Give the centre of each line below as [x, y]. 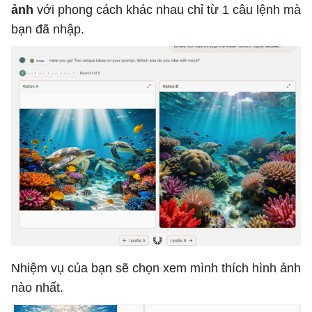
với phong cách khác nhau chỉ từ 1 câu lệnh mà [169, 10]
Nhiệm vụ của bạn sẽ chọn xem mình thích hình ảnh [156, 268]
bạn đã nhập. [48, 30]
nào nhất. [37, 288]
